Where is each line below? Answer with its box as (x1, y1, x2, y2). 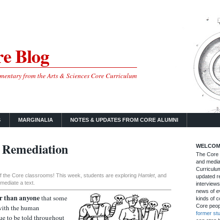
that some (40, 193, 67, 202)
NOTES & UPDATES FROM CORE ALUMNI (70, 116, 179, 123)
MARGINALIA (18, 116, 53, 123)
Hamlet (138, 172, 155, 179)
